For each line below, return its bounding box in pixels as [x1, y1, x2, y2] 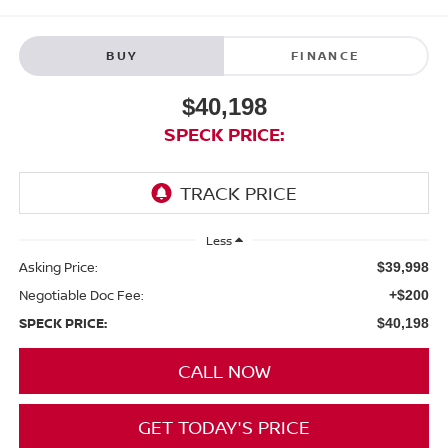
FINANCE [290, 46, 361, 64]
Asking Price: [18, 257, 98, 276]
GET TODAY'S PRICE [138, 414, 310, 439]
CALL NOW [177, 358, 271, 383]
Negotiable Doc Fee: [18, 285, 144, 304]
